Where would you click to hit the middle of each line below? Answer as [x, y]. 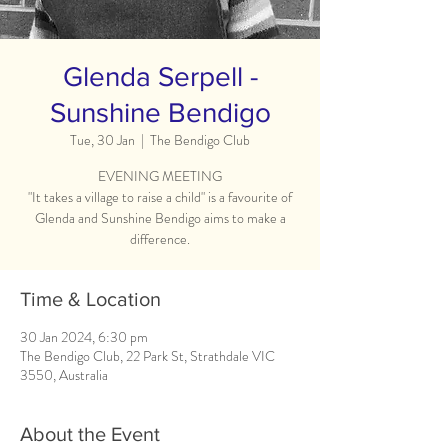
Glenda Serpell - [160, 76]
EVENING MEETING [160, 176]
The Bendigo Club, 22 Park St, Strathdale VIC [147, 356]
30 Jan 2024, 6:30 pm [84, 337]
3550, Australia [64, 375]
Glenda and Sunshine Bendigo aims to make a [160, 218]
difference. [160, 239]
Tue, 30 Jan [102, 140]
